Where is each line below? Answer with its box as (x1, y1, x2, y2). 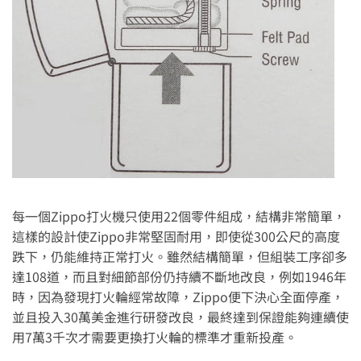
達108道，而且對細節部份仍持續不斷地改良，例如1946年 (12, 266, 346, 286)
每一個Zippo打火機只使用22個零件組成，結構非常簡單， (12, 205, 346, 226)
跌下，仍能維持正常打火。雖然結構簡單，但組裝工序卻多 (12, 246, 347, 266)
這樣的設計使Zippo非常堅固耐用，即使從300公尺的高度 (12, 226, 340, 246)
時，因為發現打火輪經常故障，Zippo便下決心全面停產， (12, 286, 344, 306)
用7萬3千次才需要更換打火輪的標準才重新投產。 (12, 326, 297, 346)
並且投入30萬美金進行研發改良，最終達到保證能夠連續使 (12, 306, 349, 326)
